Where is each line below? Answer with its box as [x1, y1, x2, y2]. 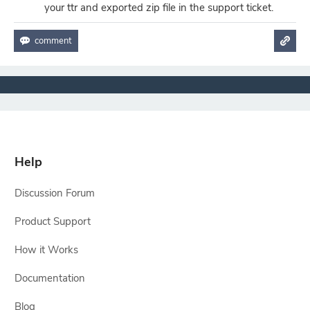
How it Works [14, 243, 78, 257]
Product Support [14, 215, 91, 228]
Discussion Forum [14, 186, 95, 200]
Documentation [14, 271, 85, 285]
